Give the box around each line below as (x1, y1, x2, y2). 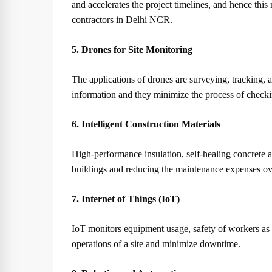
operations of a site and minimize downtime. (72, 239, 240, 249)
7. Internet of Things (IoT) (72, 194, 180, 204)
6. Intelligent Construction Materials (72, 119, 220, 129)
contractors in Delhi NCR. (72, 15, 172, 25)
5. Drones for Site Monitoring (72, 44, 192, 55)
